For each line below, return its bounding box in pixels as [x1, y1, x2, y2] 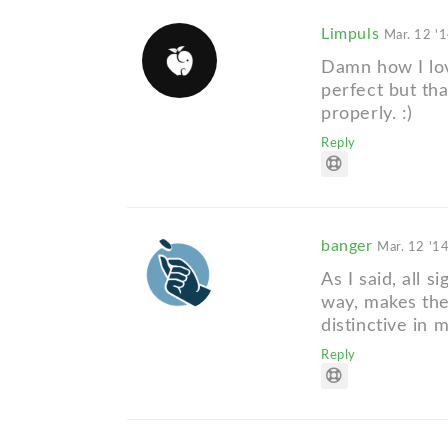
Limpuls [321, 25, 384, 42]
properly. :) [321, 103, 413, 123]
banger [321, 237, 378, 254]
